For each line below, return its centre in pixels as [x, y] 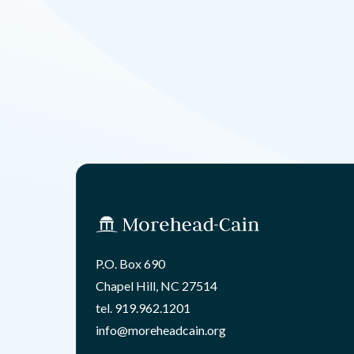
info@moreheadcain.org [161, 330]
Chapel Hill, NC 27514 [156, 285]
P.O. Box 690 [130, 263]
